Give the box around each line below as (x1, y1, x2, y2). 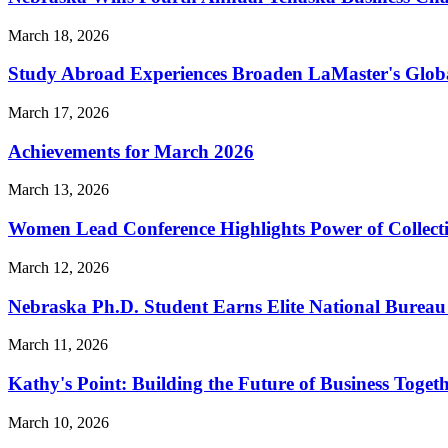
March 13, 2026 (8, 181, 109, 199)
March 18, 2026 (8, 26, 109, 44)
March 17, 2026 (8, 103, 109, 121)
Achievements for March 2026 (8, 140, 254, 162)
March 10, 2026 (8, 413, 109, 431)
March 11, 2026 (8, 336, 108, 354)
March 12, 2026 (8, 258, 109, 276)
